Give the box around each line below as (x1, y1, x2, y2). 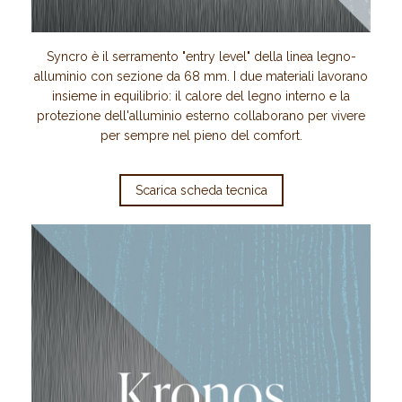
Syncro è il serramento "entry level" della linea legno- (46, 49, 356, 65)
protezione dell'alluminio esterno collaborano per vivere (37, 109, 365, 124)
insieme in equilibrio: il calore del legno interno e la (52, 89, 350, 104)
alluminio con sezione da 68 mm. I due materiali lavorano (34, 69, 368, 84)
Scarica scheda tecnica (135, 183, 267, 198)
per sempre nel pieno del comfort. (100, 128, 302, 144)
